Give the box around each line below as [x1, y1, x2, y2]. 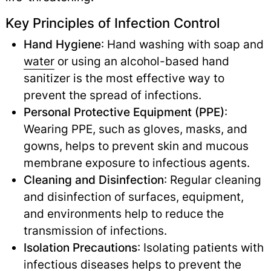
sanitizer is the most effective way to [23, 71, 224, 86]
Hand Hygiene [23, 37, 101, 52]
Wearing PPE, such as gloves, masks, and [23, 122, 247, 137]
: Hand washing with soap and [100, 37, 264, 52]
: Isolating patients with [137, 240, 264, 255]
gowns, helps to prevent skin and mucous [23, 139, 249, 154]
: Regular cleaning [163, 172, 261, 188]
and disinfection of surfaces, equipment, [23, 189, 244, 204]
